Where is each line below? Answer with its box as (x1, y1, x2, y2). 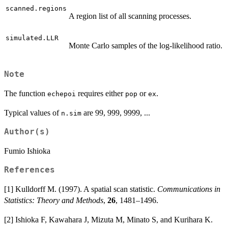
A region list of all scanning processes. (69, 12, 191, 21)
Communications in (157, 184, 220, 193)
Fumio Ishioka (4, 146, 50, 155)
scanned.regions (6, 5, 67, 13)
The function (4, 89, 47, 98)
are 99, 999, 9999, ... (81, 108, 150, 117)
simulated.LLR (6, 34, 59, 42)
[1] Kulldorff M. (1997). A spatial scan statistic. (4, 184, 157, 193)
